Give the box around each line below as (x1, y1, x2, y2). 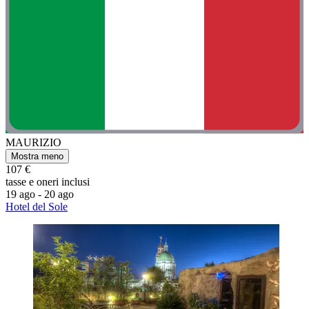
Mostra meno (11, 151, 63, 162)
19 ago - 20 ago (6, 188, 74, 201)
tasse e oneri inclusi (6, 176, 90, 188)
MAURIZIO (6, 137, 61, 149)
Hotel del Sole (6, 201, 68, 213)
